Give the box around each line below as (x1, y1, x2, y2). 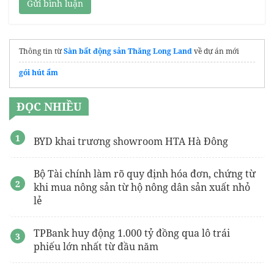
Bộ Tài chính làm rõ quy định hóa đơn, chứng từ (34, 166, 256, 180)
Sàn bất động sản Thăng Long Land (64, 45, 192, 56)
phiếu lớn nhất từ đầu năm (34, 239, 158, 253)
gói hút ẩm (19, 67, 58, 78)
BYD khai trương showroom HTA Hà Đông (34, 134, 228, 148)
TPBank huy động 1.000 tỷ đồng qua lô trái (34, 226, 230, 240)
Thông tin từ (19, 45, 64, 56)
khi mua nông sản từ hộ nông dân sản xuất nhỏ (34, 180, 250, 194)
